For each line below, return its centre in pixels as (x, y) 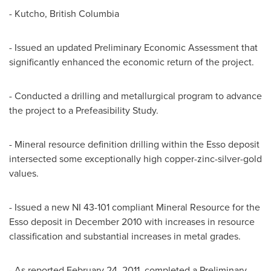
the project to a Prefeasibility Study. (84, 110)
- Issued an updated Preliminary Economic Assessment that (133, 47)
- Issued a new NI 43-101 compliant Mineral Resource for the (135, 207)
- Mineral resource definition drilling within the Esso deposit (134, 144)
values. (24, 173)
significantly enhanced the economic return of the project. (132, 62)
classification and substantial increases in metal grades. (125, 236)
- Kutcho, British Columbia (64, 13)
